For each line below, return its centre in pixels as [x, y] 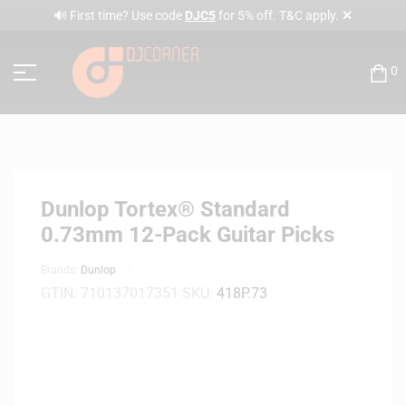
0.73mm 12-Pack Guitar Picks [188, 234]
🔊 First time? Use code [119, 15]
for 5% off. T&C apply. [279, 15]
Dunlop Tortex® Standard [165, 209]
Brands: [61, 270]
